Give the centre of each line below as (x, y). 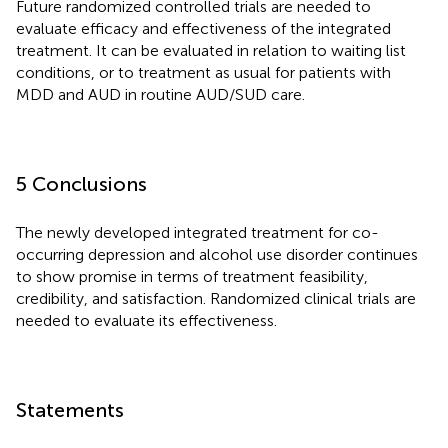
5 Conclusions (81, 183)
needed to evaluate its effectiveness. (146, 320)
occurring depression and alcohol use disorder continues (217, 254)
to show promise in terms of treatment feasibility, (192, 276)
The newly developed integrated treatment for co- (197, 232)
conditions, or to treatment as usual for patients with (203, 72)
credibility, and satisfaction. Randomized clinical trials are (216, 298)
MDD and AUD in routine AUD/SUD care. (160, 94)
